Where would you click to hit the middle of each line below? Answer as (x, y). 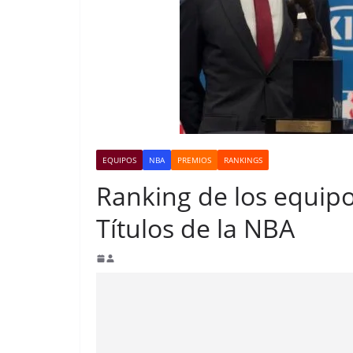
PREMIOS (194, 160)
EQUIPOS (119, 160)
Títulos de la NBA (195, 229)
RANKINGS (243, 160)
